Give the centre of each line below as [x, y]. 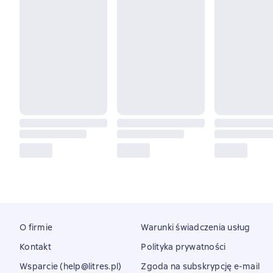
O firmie [36, 227]
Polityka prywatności [183, 247]
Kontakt [35, 247]
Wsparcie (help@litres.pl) [71, 266]
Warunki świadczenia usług [196, 227]
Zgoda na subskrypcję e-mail [200, 266]
